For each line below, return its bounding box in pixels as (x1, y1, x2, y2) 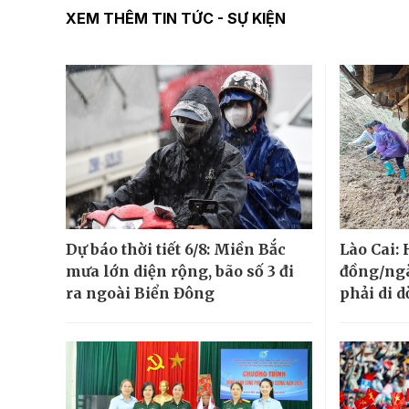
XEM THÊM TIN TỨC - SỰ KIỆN (66, 9, 286, 28)
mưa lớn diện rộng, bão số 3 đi (66, 262, 294, 281)
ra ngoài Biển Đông (66, 284, 215, 303)
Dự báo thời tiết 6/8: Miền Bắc (66, 240, 286, 259)
